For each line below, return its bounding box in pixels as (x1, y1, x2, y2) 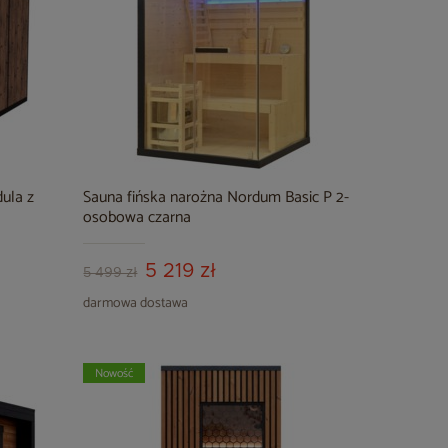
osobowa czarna (83, 204, 192, 231)
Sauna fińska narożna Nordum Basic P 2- (83, 184, 350, 211)
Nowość (94, 364, 134, 383)
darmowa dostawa (83, 292, 189, 315)
